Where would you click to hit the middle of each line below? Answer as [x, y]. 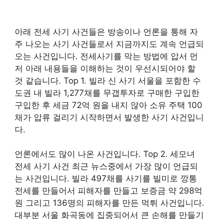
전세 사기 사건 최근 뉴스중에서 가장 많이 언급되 [106, 166]
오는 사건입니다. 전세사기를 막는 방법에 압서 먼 [106, 56]
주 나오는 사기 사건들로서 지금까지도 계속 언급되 [109, 44]
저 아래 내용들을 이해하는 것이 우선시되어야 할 [105, 68]
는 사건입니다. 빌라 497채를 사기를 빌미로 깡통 [106, 178]
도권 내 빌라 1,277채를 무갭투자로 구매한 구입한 [107, 93]
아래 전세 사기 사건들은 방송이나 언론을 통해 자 [106, 32]
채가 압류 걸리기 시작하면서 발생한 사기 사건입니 [109, 117]
